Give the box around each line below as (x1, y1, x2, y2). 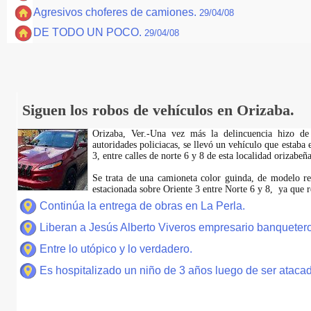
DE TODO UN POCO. (33, 26, 144, 38)
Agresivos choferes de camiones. (33, 6, 199, 18)
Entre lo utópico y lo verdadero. (39, 243, 192, 255)
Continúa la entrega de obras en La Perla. (39, 200, 245, 212)
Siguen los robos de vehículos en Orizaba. (22, 101, 294, 119)
